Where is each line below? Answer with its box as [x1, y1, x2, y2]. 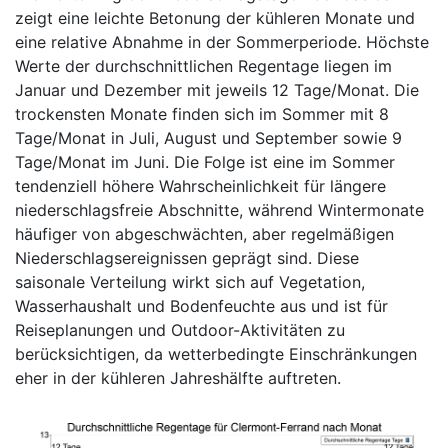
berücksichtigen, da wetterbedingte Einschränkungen [15, 344, 417, 364]
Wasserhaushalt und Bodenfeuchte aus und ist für [15, 296, 388, 316]
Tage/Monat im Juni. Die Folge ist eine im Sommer [15, 152, 395, 172]
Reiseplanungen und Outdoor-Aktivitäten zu [15, 320, 345, 340]
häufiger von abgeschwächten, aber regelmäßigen [15, 224, 394, 244]
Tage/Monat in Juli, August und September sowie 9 [15, 128, 402, 148]
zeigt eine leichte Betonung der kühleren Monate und [15, 8, 415, 28]
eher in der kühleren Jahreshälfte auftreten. [15, 368, 341, 388]
